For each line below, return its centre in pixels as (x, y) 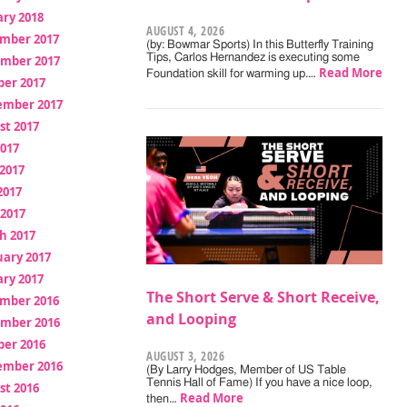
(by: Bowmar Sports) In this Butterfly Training (260, 45)
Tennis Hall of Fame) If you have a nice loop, (260, 383)
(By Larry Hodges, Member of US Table (247, 371)
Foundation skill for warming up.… (233, 74)
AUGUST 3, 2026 (186, 357)
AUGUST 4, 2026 (186, 31)
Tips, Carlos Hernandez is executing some (253, 58)
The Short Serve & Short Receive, (263, 298)
